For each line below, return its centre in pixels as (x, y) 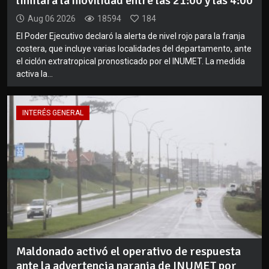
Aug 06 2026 (52, 18)
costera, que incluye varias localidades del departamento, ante (134, 48)
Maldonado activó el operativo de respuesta (128, 252)
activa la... (35, 74)
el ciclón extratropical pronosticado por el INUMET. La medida (131, 61)
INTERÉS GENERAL (53, 113)
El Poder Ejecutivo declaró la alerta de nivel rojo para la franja (131, 36)
